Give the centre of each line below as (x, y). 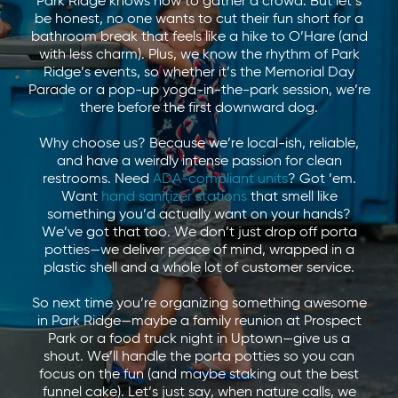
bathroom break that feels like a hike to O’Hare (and (199, 37)
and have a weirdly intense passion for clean (199, 162)
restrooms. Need (97, 179)
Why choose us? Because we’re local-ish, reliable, (199, 144)
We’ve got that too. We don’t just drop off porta (199, 233)
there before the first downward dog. (199, 108)
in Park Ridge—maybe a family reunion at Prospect (199, 322)
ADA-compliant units (220, 179)
